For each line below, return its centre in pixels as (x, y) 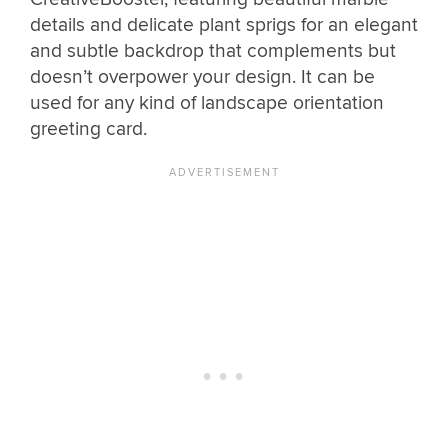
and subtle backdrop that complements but (213, 50)
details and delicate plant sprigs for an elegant (224, 24)
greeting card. (88, 128)
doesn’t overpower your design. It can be (202, 76)
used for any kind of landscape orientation (207, 102)
